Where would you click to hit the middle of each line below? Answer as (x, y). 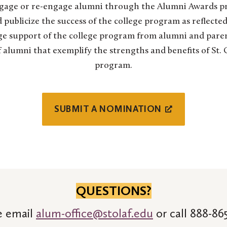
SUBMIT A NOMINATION (108, 109)
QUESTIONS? (113, 191)
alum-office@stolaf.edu (94, 213)
